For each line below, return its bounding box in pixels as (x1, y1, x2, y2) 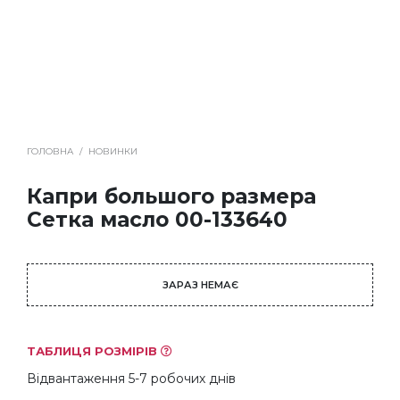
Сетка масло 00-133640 (27, 207, 287, 233)
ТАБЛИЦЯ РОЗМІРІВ (27, 344, 161, 359)
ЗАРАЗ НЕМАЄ (162, 279, 238, 292)
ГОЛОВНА (27, 146, 73, 158)
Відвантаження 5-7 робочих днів (27, 371, 236, 387)
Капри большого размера (27, 184, 316, 210)
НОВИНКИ (88, 146, 137, 158)
